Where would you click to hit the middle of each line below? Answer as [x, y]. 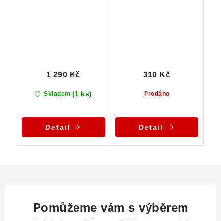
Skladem [56, 94]
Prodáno [157, 94]
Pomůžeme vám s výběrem [110, 208]
